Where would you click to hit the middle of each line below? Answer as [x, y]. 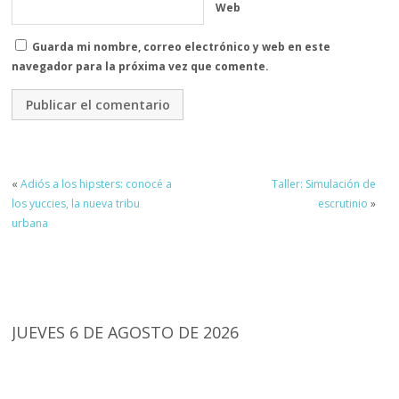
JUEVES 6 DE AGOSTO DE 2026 [126, 333]
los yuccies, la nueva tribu [76, 204]
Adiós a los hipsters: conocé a [97, 184]
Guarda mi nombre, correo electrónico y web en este [182, 47]
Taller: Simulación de [323, 184]
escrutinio [342, 204]
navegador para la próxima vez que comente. [141, 67]
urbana [30, 224]
